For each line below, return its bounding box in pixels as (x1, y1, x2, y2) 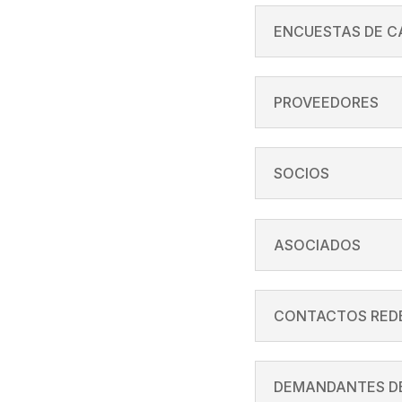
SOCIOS (274, 164, 330, 183)
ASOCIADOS (274, 235, 362, 254)
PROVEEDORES (274, 92, 380, 111)
